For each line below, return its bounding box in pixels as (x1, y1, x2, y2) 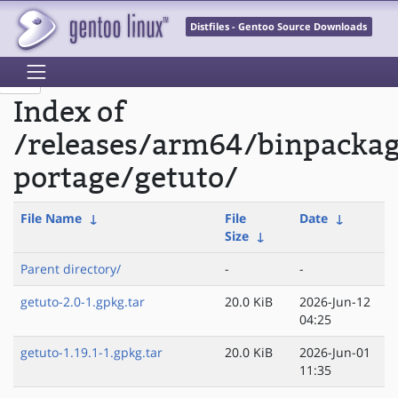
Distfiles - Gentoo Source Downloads (190, 20, 368, 34)
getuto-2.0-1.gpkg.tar (20, 293, 145, 311)
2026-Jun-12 (299, 293, 370, 311)
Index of (13, 96, 125, 130)
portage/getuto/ (13, 162, 238, 195)
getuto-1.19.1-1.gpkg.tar (20, 344, 163, 362)
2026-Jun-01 (299, 344, 370, 362)
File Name (20, 210, 82, 227)
